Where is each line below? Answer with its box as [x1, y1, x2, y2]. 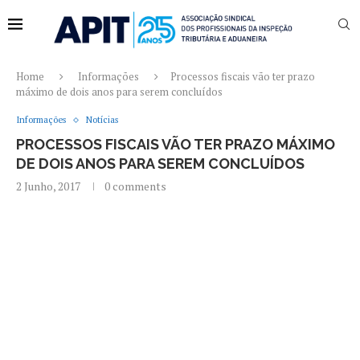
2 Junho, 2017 [16, 178, 80, 194]
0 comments [104, 178, 166, 194]
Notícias [86, 114, 118, 125]
